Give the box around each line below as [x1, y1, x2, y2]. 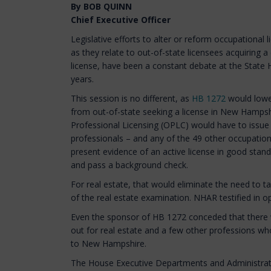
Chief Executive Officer [71, 14, 171, 25]
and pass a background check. [71, 159, 191, 171]
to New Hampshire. [71, 238, 149, 249]
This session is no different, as [71, 93, 192, 104]
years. [71, 73, 94, 85]
